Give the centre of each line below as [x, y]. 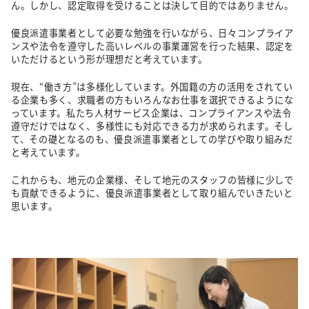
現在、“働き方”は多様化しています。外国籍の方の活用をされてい [152, 86]
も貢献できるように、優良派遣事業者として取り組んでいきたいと [152, 192]
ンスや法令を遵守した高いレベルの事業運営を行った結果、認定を [152, 46]
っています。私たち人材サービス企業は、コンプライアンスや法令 [151, 112]
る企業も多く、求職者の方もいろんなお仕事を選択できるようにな [152, 99]
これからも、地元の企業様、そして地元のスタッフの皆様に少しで [152, 179]
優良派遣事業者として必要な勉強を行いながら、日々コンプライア [152, 32]
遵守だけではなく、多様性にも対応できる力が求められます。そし [152, 126]
